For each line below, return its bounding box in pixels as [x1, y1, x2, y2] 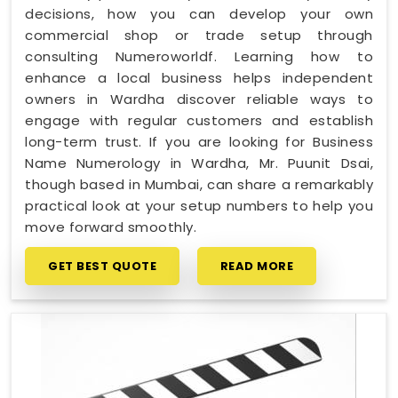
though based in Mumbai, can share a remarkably [25, 174, 373, 194]
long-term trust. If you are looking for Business [25, 131, 373, 151]
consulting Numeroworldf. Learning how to [25, 46, 373, 66]
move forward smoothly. [25, 217, 196, 236]
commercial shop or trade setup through [25, 25, 373, 44]
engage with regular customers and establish [25, 110, 373, 130]
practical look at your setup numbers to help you [25, 195, 373, 215]
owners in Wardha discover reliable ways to [25, 89, 373, 108]
